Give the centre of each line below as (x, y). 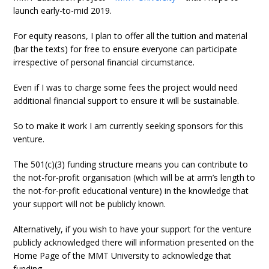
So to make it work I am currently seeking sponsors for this (128, 126)
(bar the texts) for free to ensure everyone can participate (125, 49)
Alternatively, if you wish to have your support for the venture (133, 229)
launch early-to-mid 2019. (63, 11)
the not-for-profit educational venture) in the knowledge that (131, 191)
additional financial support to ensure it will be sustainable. (126, 101)
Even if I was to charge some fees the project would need (126, 87)
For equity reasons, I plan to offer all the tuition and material (131, 36)
